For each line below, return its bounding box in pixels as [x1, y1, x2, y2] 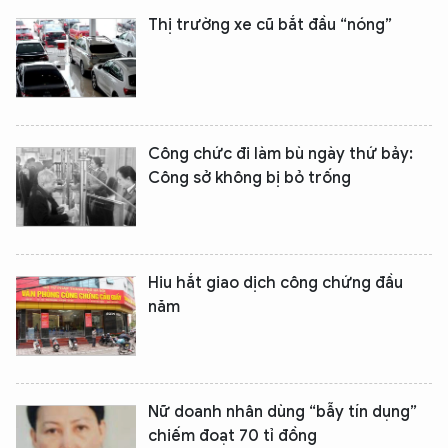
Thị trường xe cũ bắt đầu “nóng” [148, 15, 392, 35]
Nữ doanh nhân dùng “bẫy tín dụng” [148, 402, 417, 422]
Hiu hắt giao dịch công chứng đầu [148, 273, 403, 293]
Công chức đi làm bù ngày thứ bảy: [148, 144, 413, 164]
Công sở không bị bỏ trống [148, 168, 351, 188]
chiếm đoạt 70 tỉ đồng [148, 426, 317, 446]
